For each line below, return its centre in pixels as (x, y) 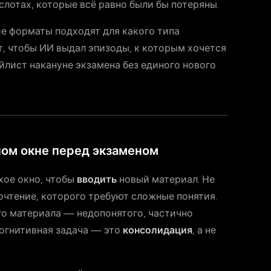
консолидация (158, 230)
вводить (97, 179)
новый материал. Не (166, 179)
